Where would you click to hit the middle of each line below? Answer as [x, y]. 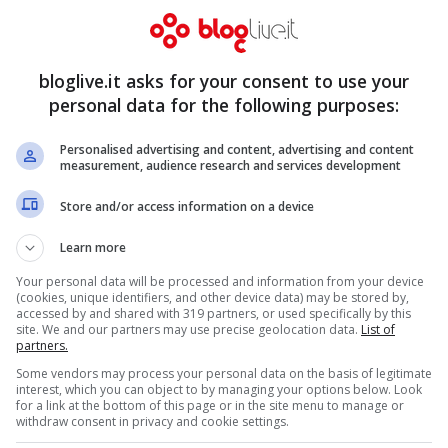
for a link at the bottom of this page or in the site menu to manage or [210, 405]
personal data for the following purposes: [224, 105]
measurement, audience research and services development [230, 165]
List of [378, 329]
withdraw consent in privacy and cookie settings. [152, 421]
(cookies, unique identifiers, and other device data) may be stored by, [212, 297]
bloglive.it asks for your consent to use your [224, 81]
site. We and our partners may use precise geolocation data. [188, 329]
